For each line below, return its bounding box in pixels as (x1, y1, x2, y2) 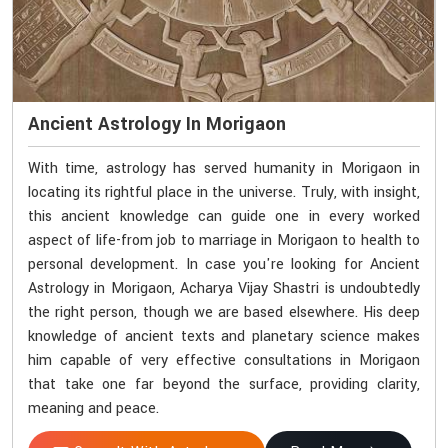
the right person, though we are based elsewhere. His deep (28, 301, 420, 323)
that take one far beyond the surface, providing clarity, (28, 373, 420, 395)
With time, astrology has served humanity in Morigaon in (28, 157, 420, 179)
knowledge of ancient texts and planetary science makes (28, 325, 420, 347)
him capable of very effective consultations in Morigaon (28, 349, 420, 371)
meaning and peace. (28, 397, 159, 419)
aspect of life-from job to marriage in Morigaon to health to (28, 229, 420, 251)
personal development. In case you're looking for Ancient (28, 253, 420, 275)
